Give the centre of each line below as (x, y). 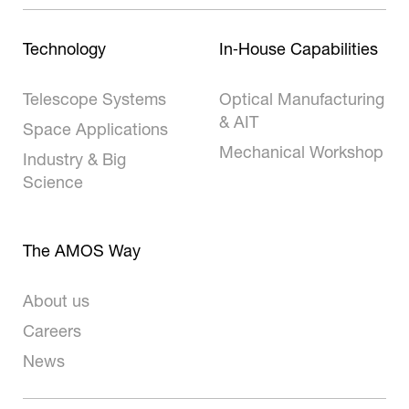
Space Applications (95, 129)
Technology (64, 49)
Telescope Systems (94, 99)
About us (56, 301)
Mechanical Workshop (301, 152)
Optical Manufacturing (302, 99)
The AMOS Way (82, 251)
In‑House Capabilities (299, 49)
